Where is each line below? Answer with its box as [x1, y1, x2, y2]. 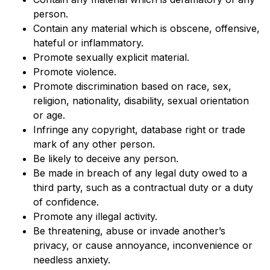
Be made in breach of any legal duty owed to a [33, 167, 247, 179]
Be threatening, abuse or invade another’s [33, 225, 225, 237]
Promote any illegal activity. [33, 210, 157, 222]
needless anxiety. [33, 254, 110, 266]
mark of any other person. [33, 138, 155, 150]
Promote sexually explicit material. [33, 51, 189, 63]
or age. [33, 109, 65, 121]
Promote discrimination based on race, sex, [33, 80, 231, 92]
